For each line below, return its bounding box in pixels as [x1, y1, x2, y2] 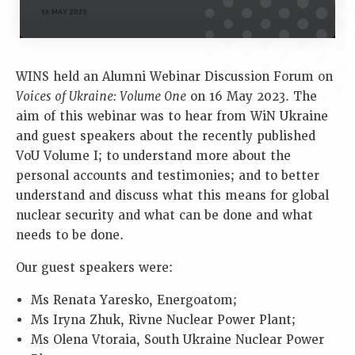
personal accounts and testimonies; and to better [16, 168, 319, 185]
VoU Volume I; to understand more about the [16, 148, 291, 165]
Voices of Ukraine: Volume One [16, 89, 186, 105]
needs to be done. [16, 227, 124, 244]
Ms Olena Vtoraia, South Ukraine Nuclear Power [31, 332, 325, 349]
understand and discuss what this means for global [16, 188, 329, 204]
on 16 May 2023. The [186, 89, 317, 105]
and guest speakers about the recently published [16, 128, 315, 145]
